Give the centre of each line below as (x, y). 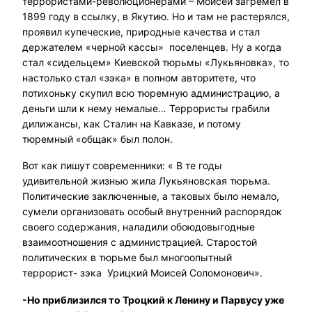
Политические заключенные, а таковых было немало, (151, 196)
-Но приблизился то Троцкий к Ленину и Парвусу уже (153, 299)
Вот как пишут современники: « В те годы (122, 166)
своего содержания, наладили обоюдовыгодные (139, 227)
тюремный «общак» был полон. (97, 139)
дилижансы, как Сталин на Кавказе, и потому (132, 124)
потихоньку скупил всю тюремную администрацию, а (151, 93)
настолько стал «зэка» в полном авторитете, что (139, 78)
